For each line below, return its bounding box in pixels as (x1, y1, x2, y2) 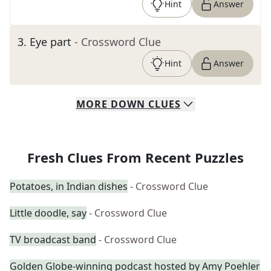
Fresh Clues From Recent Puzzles (27, 148, 244, 166)
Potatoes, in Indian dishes (10, 180, 128, 193)
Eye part (30, 34, 71, 49)
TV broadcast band (10, 233, 96, 246)
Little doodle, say (10, 206, 87, 220)
